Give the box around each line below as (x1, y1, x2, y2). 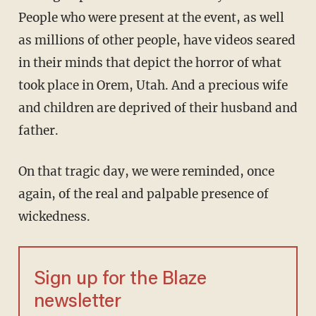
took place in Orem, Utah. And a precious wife (18, 78, 288, 94)
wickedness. (18, 209, 90, 225)
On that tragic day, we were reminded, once (18, 164, 27, 180)
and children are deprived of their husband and (18, 100, 298, 116)
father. (18, 123, 59, 139)
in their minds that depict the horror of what (18, 55, 281, 71)
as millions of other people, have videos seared (18, 32, 296, 49)
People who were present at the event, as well (18, 10, 284, 26)
